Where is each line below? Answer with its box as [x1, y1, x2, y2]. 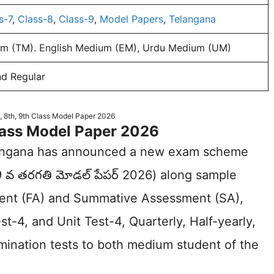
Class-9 [59, 13, 94, 25]
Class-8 [18, 13, 53, 25]
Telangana [169, 13, 216, 25]
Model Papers [100, 13, 163, 25]
